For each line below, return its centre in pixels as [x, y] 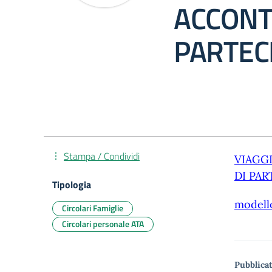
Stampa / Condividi [102, 156]
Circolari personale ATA [103, 224]
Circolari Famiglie [93, 208]
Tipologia [72, 185]
